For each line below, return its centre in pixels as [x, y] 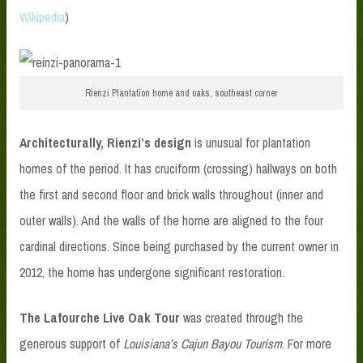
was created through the [241, 318]
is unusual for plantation [251, 143]
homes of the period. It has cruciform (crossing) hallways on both [178, 169]
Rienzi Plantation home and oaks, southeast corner [181, 93]
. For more [307, 344]
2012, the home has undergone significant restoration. [152, 273]
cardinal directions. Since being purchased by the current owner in [179, 247]
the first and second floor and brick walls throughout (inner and [171, 195]
